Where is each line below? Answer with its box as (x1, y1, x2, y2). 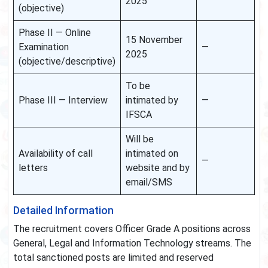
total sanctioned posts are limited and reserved (13, 252, 214, 264)
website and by (126, 162, 190, 174)
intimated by (126, 95, 178, 106)
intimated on (126, 148, 178, 160)
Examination (19, 41, 69, 53)
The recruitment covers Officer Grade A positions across (13, 223, 251, 235)
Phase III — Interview (19, 95, 108, 106)
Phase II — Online (19, 27, 91, 39)
